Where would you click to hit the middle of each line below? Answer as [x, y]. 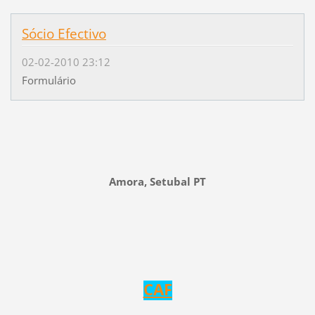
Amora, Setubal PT [157, 182]
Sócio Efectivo [64, 33]
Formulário [49, 81]
